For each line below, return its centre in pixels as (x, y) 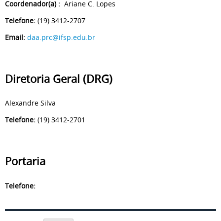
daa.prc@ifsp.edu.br (61, 37)
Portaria (25, 162)
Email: (15, 37)
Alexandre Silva (30, 103)
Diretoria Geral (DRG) (59, 79)
